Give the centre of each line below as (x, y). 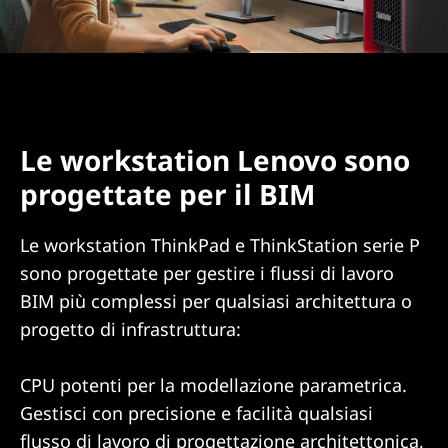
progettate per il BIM (167, 193)
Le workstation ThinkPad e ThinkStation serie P (220, 244)
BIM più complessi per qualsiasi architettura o (216, 300)
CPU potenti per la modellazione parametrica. (213, 384)
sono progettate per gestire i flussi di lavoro (207, 272)
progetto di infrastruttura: (130, 328)
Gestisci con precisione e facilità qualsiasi (196, 412)
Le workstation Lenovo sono (215, 159)
